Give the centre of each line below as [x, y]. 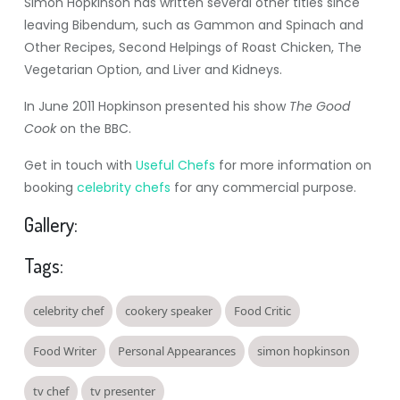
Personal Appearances [176, 351]
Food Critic [262, 311]
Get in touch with [79, 165]
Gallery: [50, 225]
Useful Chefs [175, 165]
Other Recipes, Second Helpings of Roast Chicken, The [192, 47]
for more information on [293, 165]
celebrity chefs [123, 187]
